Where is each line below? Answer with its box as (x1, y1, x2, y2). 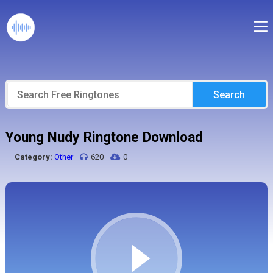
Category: (14, 152, 52, 161)
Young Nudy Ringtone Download (5, 129, 203, 146)
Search (213, 88, 246, 101)
